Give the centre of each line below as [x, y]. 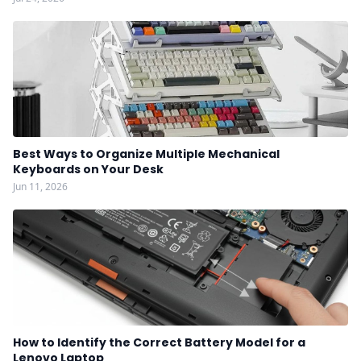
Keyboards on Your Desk [88, 169]
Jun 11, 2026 [40, 187]
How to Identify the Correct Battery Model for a [159, 342]
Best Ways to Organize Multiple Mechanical [146, 154]
